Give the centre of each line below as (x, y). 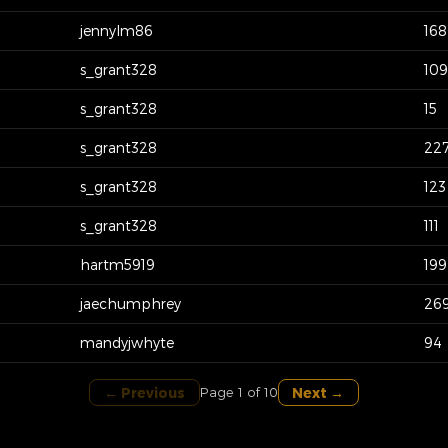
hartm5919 (117, 264)
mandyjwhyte (127, 342)
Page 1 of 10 (238, 392)
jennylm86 (116, 30)
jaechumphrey (130, 303)
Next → (318, 392)
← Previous (144, 392)
